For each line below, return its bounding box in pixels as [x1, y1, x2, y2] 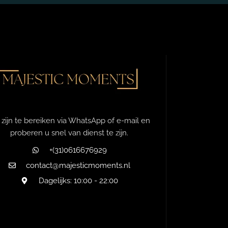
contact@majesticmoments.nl [26, 160, 131, 170]
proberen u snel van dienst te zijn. [10, 128, 129, 137]
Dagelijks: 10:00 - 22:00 [38, 176, 118, 185]
